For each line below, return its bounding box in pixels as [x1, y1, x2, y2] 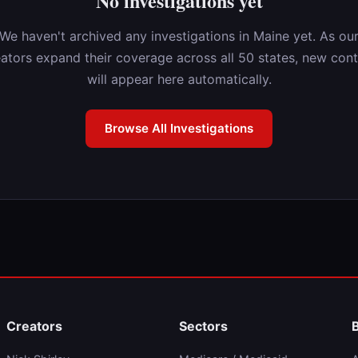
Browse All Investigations [105, 121, 253, 136]
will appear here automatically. [86, 71, 272, 87]
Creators [6, 318, 62, 334]
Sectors [179, 318, 228, 334]
